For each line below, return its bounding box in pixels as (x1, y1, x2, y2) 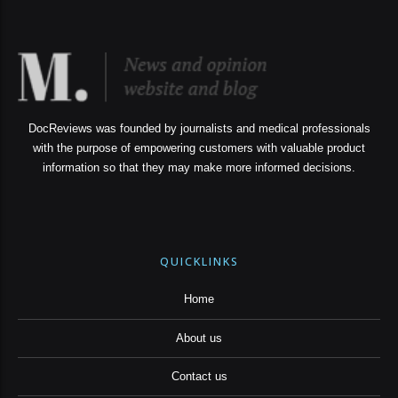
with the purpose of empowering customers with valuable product (33, 142, 365, 155)
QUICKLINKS (159, 254, 239, 270)
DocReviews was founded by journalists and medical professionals (28, 123, 370, 136)
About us (176, 331, 222, 345)
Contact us (171, 370, 227, 383)
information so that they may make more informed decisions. (43, 162, 355, 175)
